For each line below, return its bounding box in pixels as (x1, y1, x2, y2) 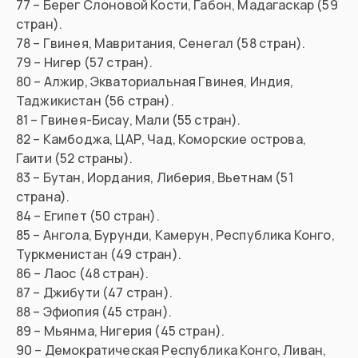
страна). (16, 188, 70, 206)
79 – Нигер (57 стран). (16, 54, 153, 72)
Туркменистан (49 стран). (16, 245, 181, 264)
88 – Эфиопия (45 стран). (16, 303, 172, 321)
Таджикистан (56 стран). (16, 92, 174, 110)
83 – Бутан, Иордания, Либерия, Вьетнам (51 (16, 169, 293, 187)
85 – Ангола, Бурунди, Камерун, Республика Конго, (16, 226, 335, 245)
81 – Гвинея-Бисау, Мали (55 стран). (16, 111, 241, 129)
